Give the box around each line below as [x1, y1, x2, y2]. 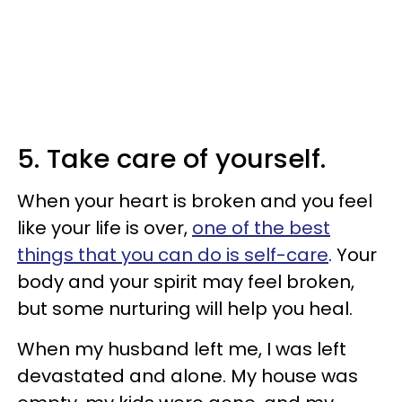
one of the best [192, 214, 330, 240]
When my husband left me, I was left [17, 336, 346, 362]
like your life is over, [17, 214, 192, 240]
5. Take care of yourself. [17, 140, 326, 177]
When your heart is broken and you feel [17, 188, 372, 214]
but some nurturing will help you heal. [17, 295, 353, 321]
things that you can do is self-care [17, 241, 328, 267]
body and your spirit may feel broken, [17, 268, 354, 294]
